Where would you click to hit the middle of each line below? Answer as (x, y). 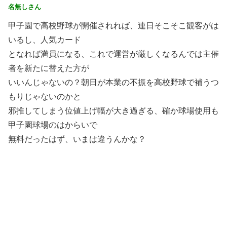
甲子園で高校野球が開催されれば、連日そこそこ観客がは (113, 25)
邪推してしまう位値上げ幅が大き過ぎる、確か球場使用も (113, 110)
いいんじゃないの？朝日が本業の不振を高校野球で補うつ (113, 82)
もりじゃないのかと (45, 96)
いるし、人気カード (45, 40)
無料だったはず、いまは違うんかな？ (77, 139)
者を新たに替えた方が (49, 68)
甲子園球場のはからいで (53, 125)
